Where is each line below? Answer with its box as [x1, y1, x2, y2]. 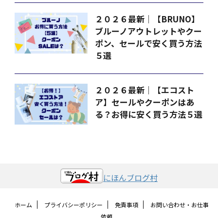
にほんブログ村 [103, 172, 158, 184]
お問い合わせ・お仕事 [150, 200, 209, 209]
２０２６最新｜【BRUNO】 [95, 13, 200, 25]
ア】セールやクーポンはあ [95, 96, 194, 109]
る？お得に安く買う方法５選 [95, 108, 202, 121]
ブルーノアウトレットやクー [95, 25, 202, 37]
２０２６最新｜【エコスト [95, 84, 194, 96]
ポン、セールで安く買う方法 [95, 37, 202, 50]
